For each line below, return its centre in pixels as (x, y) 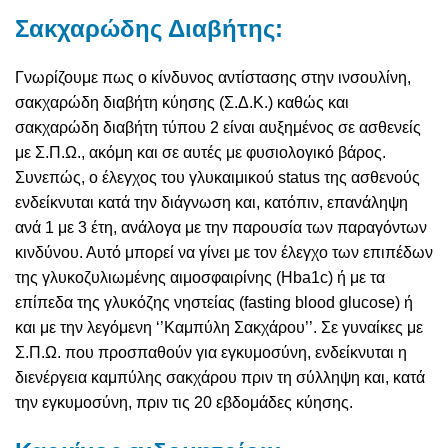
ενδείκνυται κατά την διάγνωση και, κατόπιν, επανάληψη (211, 203)
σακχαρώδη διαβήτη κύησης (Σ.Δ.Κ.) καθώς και (182, 103)
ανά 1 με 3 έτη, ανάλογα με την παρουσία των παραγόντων (221, 228)
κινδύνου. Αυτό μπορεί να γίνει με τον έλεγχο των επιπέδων (224, 253)
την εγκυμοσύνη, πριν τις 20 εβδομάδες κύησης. (184, 403)
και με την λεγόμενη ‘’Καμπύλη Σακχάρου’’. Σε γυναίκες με (219, 328)
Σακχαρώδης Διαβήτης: (149, 29)
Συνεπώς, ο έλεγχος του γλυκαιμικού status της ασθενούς (217, 178)
